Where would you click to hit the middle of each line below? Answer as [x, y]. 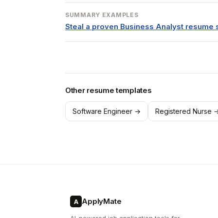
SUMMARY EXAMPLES [102, 15]
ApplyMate [102, 201]
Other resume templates [109, 90]
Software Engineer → [107, 111]
